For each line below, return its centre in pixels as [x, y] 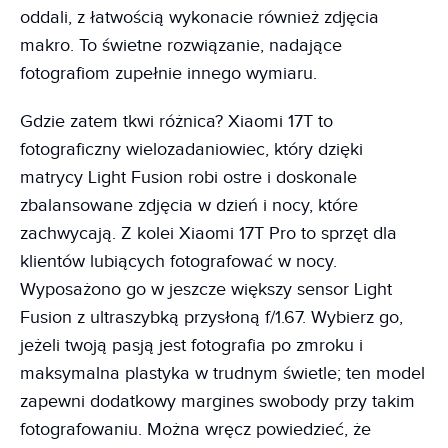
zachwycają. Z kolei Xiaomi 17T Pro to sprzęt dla [208, 233]
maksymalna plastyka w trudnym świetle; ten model [222, 373]
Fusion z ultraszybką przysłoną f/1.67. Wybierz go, [211, 317]
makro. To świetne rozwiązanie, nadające [181, 45]
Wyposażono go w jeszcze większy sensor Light [206, 289]
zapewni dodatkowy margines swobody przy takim [217, 401]
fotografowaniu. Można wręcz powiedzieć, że [195, 429]
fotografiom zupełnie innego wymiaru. [171, 73]
